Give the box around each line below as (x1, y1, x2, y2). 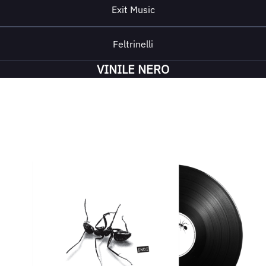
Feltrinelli (113, 38, 153, 50)
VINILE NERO (97, 61, 169, 77)
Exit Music (111, 4, 155, 15)
